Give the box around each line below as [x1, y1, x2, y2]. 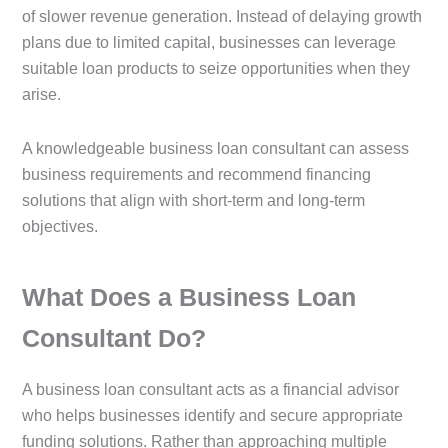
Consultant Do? [22, 324, 206, 353]
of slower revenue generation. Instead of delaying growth [22, 7, 422, 25]
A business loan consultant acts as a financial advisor [22, 380, 399, 398]
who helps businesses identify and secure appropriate [22, 406, 403, 424]
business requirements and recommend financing [22, 165, 371, 183]
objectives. [22, 217, 98, 235]
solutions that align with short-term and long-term [22, 191, 365, 209]
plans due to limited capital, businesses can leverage [22, 33, 396, 51]
